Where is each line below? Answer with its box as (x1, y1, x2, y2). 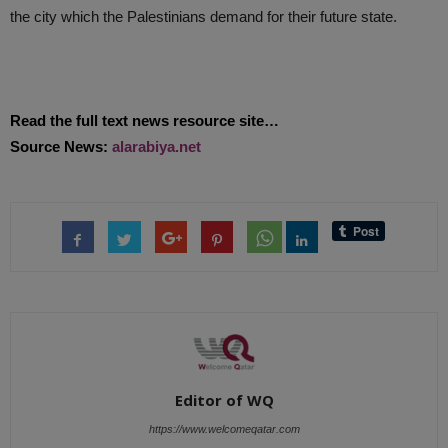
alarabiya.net (112, 138, 201, 155)
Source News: (10, 138, 112, 155)
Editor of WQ (174, 390, 274, 411)
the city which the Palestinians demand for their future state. (10, 8, 397, 25)
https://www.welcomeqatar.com (148, 423, 300, 436)
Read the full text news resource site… (10, 112, 279, 129)
